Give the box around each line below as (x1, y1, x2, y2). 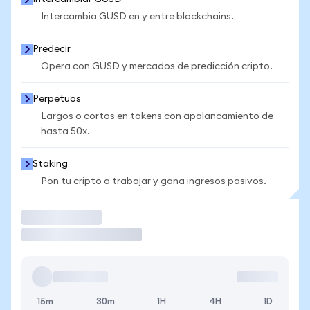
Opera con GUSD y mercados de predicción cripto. (41, 62, 273, 71)
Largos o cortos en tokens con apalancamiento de (41, 111, 273, 121)
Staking (33, 159, 68, 169)
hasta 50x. (41, 127, 90, 136)
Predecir (33, 44, 71, 54)
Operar (21, 210, 67, 224)
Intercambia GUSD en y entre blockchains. (41, 12, 234, 21)
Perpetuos (33, 94, 81, 104)
